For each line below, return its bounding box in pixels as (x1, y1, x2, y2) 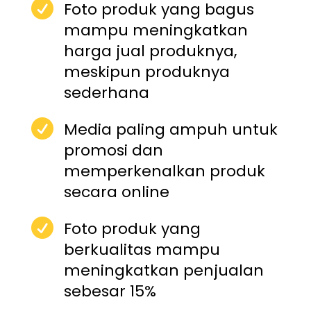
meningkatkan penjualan (63, 260, 264, 282)
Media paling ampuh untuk (63, 119, 278, 141)
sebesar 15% (63, 280, 156, 303)
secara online (63, 181, 169, 203)
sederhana (63, 82, 149, 104)
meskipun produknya (63, 61, 230, 83)
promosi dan (63, 140, 163, 162)
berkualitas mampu (63, 239, 220, 261)
